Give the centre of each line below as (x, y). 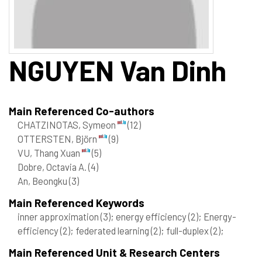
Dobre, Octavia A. (53, 166)
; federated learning (111, 230)
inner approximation (59, 216)
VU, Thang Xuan (50, 152)
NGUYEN (61, 70)
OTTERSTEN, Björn (58, 138)
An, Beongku (43, 180)
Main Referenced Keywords (77, 202)
